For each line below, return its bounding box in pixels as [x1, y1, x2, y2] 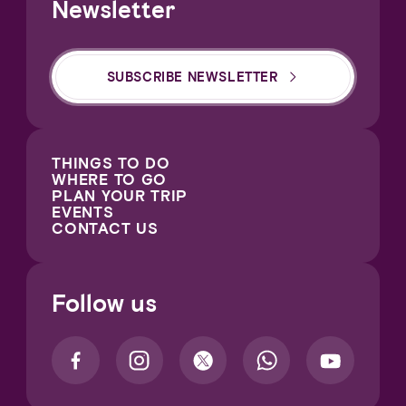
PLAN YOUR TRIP [52, 187, 188, 206]
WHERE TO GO [52, 170, 168, 189]
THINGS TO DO [52, 154, 170, 173]
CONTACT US [52, 219, 159, 238]
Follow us [52, 289, 158, 319]
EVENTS [52, 203, 114, 222]
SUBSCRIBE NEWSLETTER [106, 68, 278, 85]
